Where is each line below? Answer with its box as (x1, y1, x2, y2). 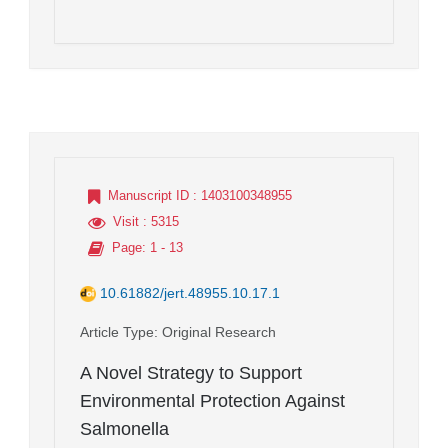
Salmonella (80, 418, 169, 439)
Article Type (80, 323, 154, 340)
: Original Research (154, 323, 276, 340)
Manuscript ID (108, 187, 189, 203)
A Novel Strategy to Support (80, 362, 302, 383)
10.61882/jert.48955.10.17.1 (100, 284, 280, 301)
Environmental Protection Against (80, 390, 345, 411)
